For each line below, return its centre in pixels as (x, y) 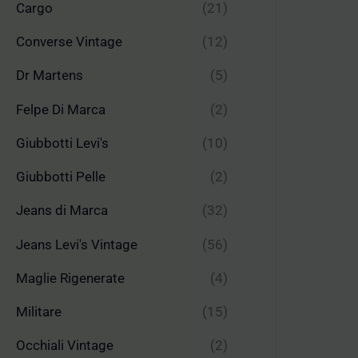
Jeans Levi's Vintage (77, 244)
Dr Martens (50, 76)
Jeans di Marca (62, 211)
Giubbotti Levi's (62, 143)
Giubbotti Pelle (61, 177)
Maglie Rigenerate (70, 278)
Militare (39, 312)
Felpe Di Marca (61, 109)
